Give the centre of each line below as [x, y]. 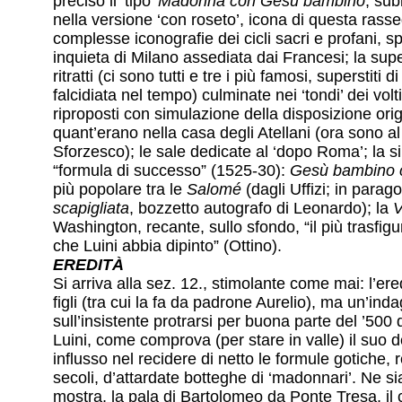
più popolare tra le [120, 189]
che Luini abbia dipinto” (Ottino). [167, 245]
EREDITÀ [88, 264]
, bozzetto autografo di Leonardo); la [261, 208]
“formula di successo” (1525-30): [171, 170]
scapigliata [91, 208]
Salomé [214, 189]
